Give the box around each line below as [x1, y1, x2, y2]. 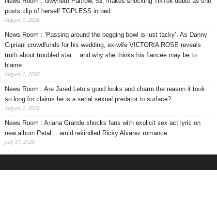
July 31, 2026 [5, 138, 35, 146]
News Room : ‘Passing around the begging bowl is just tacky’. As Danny [5, 31, 207, 39]
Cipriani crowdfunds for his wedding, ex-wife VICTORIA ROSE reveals [5, 41, 201, 49]
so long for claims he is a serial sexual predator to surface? [5, 95, 171, 103]
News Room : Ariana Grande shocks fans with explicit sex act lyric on [5, 119, 201, 127]
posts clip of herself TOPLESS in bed [5, 7, 110, 15]
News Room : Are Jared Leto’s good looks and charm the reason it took [5, 85, 205, 93]
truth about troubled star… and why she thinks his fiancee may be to [5, 51, 197, 59]
